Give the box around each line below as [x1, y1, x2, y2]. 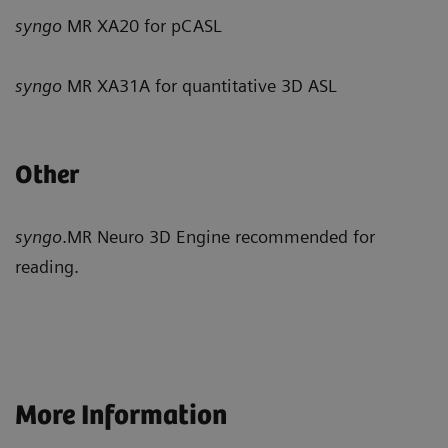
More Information [15, 400, 227, 433]
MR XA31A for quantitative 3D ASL [62, 75, 337, 97]
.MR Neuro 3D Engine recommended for [62, 226, 375, 248]
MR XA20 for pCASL [62, 15, 222, 37]
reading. [15, 256, 79, 278]
